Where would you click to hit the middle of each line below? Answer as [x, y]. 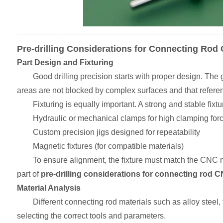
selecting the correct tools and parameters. [91, 216]
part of [29, 174]
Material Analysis [49, 188]
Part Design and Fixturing [65, 62]
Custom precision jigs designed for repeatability [116, 132]
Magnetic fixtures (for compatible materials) [108, 146]
